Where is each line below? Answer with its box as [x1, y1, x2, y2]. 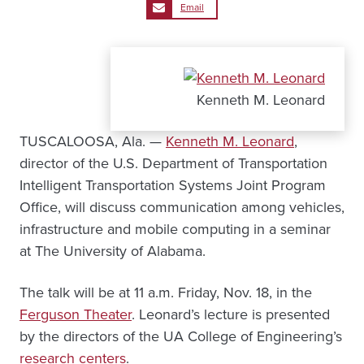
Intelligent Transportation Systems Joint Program [19, 175, 326, 197]
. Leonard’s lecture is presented [132, 304, 330, 326]
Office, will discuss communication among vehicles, [19, 197, 344, 219]
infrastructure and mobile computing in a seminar [19, 219, 331, 240]
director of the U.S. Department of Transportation [19, 153, 327, 175]
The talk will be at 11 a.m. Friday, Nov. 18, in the [19, 282, 312, 304]
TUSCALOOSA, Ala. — [19, 131, 166, 153]
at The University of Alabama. [19, 240, 206, 262]
